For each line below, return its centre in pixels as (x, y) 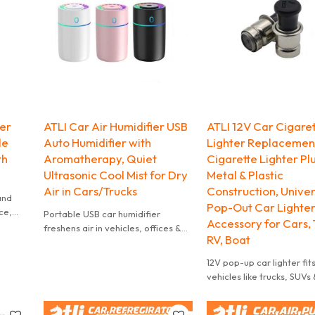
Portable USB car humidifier (102, 213)
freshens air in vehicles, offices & (113, 227)
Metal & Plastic (245, 174)
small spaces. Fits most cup (101, 242)
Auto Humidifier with (98, 142)
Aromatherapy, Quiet (101, 158)
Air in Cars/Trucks (91, 191)
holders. (61, 256)
